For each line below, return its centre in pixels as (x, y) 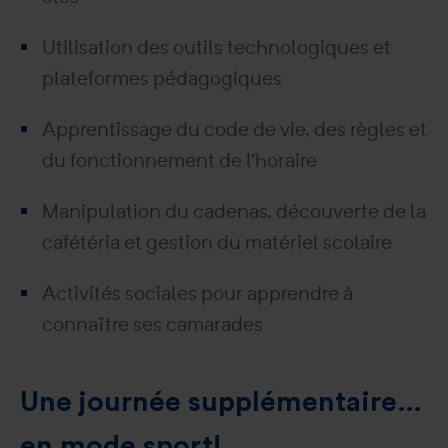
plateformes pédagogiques (162, 78)
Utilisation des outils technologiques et (216, 47)
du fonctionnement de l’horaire (179, 160)
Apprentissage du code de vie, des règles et (234, 129)
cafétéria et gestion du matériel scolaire (217, 242)
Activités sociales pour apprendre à (197, 293)
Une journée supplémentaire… (221, 402)
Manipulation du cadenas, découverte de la (234, 211)
